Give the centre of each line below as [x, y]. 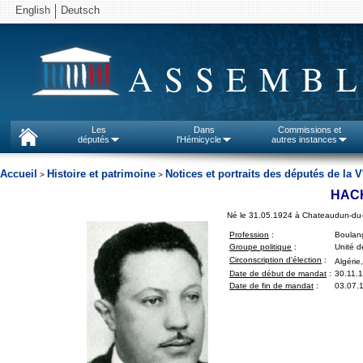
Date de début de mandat [278, 274]
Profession [249, 235]
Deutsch [80, 10]
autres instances [304, 139]
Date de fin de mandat [271, 286]
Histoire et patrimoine [101, 174]
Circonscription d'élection [275, 260]
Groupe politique [261, 247]
